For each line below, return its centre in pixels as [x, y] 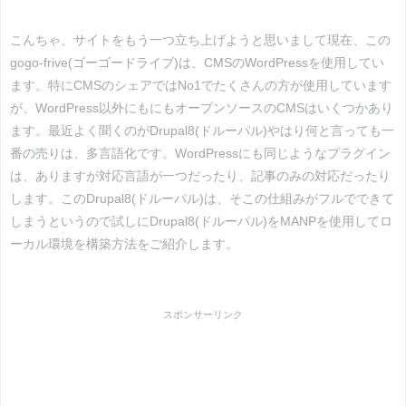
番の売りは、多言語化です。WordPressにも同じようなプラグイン [200, 153]
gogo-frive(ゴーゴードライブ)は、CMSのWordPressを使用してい [197, 62]
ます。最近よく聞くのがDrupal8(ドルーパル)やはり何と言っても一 [202, 130]
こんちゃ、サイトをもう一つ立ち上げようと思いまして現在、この [200, 39]
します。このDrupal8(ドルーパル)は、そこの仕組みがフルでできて [202, 198]
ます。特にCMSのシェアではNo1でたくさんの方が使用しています [201, 85]
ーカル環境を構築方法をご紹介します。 [124, 243]
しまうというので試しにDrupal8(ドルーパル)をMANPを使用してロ [201, 221]
